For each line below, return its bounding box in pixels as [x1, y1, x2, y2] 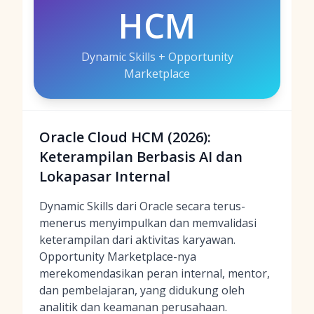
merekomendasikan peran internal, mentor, [39, 266, 270, 281]
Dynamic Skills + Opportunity [81, 49, 233, 64]
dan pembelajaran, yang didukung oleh [39, 282, 245, 298]
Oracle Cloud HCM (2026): [39, 128, 211, 146]
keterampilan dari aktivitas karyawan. [39, 232, 235, 247]
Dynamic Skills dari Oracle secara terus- [39, 198, 245, 214]
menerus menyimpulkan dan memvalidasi [39, 215, 257, 231]
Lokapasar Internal [39, 167, 170, 186]
